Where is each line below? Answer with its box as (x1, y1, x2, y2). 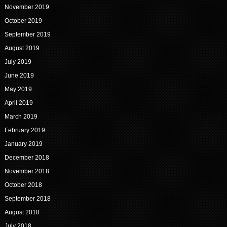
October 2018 (4, 181, 42, 189)
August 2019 (4, 45, 40, 52)
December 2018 (4, 154, 49, 162)
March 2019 (4, 113, 37, 121)
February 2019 (4, 127, 45, 134)
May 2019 (4, 86, 32, 93)
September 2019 (4, 31, 51, 39)
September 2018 (4, 195, 51, 203)
